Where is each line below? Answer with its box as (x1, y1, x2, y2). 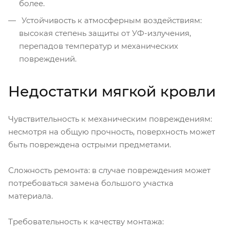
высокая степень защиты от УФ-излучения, (19, 28, 191, 38)
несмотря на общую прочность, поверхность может (8, 126, 215, 137)
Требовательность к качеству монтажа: (8, 216, 164, 226)
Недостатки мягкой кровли (8, 82, 216, 100)
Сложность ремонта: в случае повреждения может (8, 165, 210, 175)
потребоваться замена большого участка (8, 178, 174, 188)
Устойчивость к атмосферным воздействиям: (20, 15, 202, 25)
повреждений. (19, 53, 76, 64)
